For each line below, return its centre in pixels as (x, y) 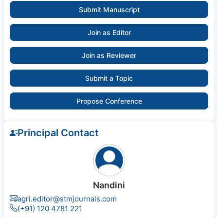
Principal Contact (58, 133)
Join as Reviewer (109, 55)
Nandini (109, 185)
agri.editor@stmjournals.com (67, 199)
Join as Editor (109, 33)
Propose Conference (109, 101)
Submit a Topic (109, 78)
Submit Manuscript (109, 10)
